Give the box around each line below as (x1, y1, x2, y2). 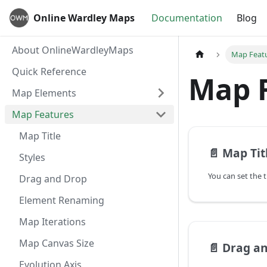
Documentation (151, 11, 222, 24)
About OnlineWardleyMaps (12, 44, 133, 57)
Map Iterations (19, 215, 86, 228)
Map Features (12, 108, 74, 121)
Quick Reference (12, 65, 86, 78)
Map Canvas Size (19, 237, 94, 250)
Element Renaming (19, 194, 104, 207)
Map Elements (12, 86, 76, 100)
